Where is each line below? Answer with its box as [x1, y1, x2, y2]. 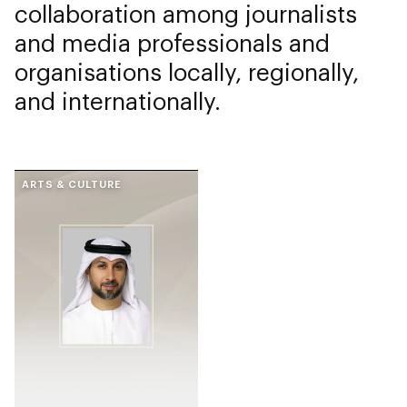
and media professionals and [15, 28, 330, 56]
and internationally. [15, 86, 221, 114]
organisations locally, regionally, [15, 57, 359, 85]
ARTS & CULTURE [22, 178, 122, 190]
